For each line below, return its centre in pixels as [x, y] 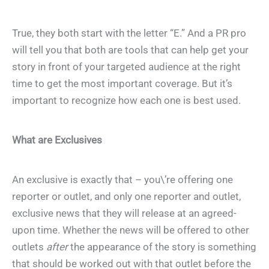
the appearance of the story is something [162, 247]
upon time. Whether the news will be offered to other [131, 230]
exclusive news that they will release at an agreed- [124, 213]
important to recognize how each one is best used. [126, 100]
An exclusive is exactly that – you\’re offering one [122, 180]
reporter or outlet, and [63, 197]
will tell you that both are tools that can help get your [130, 50]
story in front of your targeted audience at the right [126, 66]
